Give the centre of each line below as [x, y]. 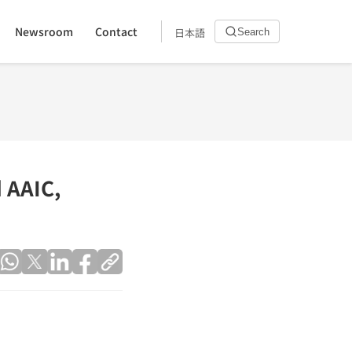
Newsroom [44, 31]
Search [253, 31]
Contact [116, 31]
